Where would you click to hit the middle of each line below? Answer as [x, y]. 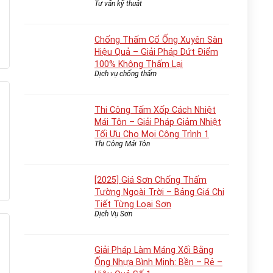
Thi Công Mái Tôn [122, 144]
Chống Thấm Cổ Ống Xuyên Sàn [158, 40]
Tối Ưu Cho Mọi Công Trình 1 [152, 134]
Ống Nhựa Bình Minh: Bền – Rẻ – [158, 262]
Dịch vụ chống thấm [126, 74]
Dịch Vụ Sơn [113, 214]
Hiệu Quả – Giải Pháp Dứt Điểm [156, 52]
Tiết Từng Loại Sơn [133, 204]
